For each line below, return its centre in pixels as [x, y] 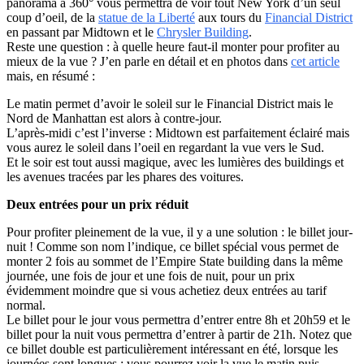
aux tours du [230, 17]
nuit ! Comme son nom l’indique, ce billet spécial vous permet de [173, 246]
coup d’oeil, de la [52, 17]
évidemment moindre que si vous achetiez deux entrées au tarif [167, 290]
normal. [26, 305]
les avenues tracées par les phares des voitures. [125, 176]
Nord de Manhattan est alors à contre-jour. [114, 118]
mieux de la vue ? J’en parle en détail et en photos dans [149, 61]
